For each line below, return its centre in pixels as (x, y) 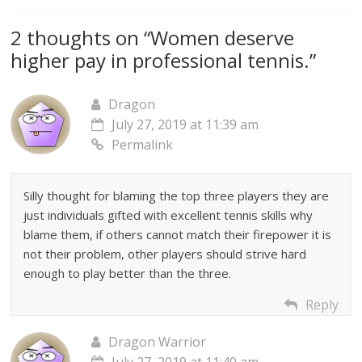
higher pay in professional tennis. (160, 60)
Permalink (143, 145)
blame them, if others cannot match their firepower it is (178, 234)
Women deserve (223, 38)
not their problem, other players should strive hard (165, 254)
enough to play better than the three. (128, 273)
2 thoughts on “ (81, 38)
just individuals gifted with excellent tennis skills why (168, 215)
